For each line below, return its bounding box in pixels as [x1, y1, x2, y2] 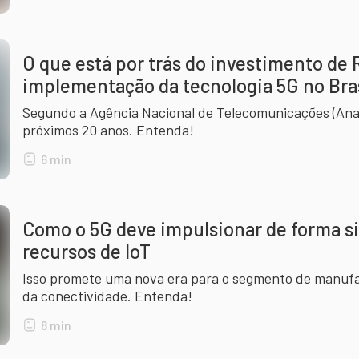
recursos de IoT [22, 240, 151, 263]
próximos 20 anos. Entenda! [22, 121, 194, 139]
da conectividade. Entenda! [22, 287, 192, 305]
